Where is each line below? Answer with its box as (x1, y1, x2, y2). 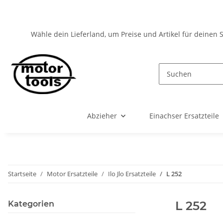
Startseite (8, 169, 36, 179)
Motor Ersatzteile (47, 169, 98, 179)
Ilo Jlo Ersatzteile (108, 169, 156, 179)
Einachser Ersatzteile (149, 111, 219, 121)
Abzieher (87, 111, 117, 121)
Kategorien (8, 199, 54, 209)
